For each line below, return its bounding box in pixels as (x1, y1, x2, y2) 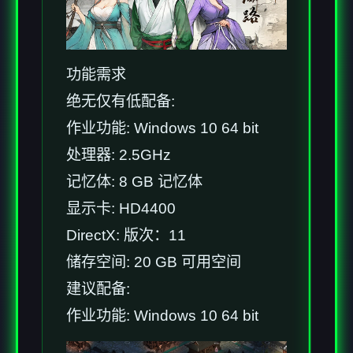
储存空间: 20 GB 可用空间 (66, 253, 241, 270)
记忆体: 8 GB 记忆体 (66, 173, 203, 190)
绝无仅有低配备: (66, 92, 175, 110)
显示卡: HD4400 (66, 199, 176, 217)
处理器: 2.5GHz (66, 146, 171, 163)
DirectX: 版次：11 (66, 226, 186, 243)
